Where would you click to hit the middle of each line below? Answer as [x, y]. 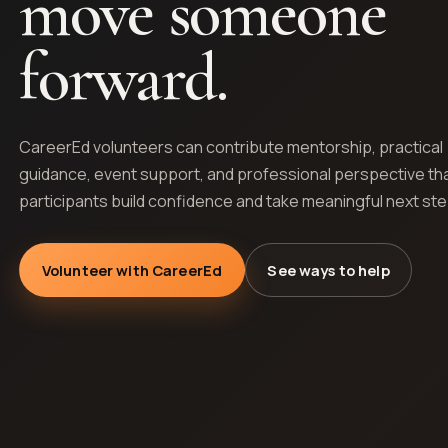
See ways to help [328, 269]
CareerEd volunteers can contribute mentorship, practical [231, 146]
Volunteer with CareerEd [132, 269]
